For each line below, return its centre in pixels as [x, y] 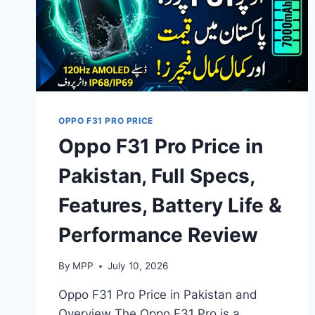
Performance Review [158, 234]
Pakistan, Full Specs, [156, 175]
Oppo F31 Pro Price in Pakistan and [158, 295]
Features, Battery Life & [170, 205]
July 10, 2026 [138, 266]
